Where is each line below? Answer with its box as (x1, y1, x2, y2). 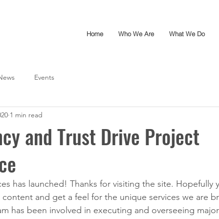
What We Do (169, 30, 205, 38)
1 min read (10, 110, 43, 119)
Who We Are (118, 30, 154, 38)
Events (34, 72, 54, 82)
